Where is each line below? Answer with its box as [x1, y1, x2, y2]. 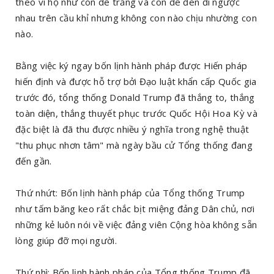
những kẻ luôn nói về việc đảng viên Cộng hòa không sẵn [15, 218, 257, 231]
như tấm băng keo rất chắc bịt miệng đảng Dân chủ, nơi [15, 202, 254, 215]
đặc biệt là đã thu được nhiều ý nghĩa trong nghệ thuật [15, 122, 250, 135]
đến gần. [15, 154, 52, 167]
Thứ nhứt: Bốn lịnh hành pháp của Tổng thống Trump [15, 186, 245, 199]
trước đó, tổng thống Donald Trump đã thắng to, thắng [15, 91, 255, 103]
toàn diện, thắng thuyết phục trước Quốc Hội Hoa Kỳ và [15, 106, 257, 119]
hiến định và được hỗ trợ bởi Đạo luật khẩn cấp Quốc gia [15, 75, 257, 87]
